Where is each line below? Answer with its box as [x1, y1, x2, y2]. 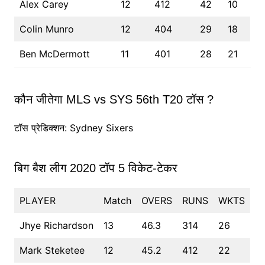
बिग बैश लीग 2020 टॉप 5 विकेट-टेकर [14, 161, 177, 175]
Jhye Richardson [19, 219, 93, 232]
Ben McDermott [19, 48, 90, 60]
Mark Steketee [19, 244, 85, 257]
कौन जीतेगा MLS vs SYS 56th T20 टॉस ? [14, 93, 214, 106]
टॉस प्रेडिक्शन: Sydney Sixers [14, 122, 133, 134]
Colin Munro [19, 23, 74, 35]
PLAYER [19, 195, 56, 207]
